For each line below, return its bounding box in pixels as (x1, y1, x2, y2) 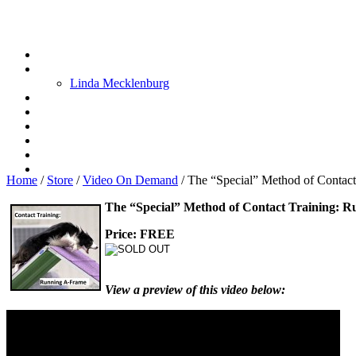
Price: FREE (105, 226, 175, 241)
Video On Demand (83, 172, 178, 187)
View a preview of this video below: (105, 282, 285, 296)
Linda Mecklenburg (70, 76, 169, 90)
